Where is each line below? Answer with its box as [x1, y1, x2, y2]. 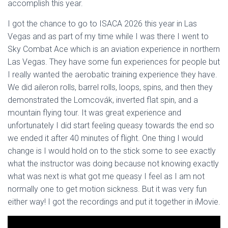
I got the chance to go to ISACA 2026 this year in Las [8, 19, 197, 28]
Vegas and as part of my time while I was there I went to [8, 32, 209, 41]
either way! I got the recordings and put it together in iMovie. [8, 197, 220, 207]
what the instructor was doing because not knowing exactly [8, 159, 219, 168]
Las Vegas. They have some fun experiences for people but [8, 57, 220, 67]
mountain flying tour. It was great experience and [8, 108, 181, 118]
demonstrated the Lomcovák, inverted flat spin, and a [8, 95, 198, 105]
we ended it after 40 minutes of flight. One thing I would [8, 133, 203, 143]
